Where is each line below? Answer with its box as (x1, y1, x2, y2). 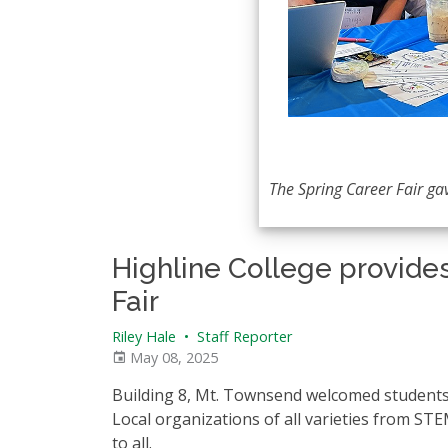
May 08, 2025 (126, 348, 218, 367)
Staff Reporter (193, 327, 292, 346)
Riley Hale (112, 327, 176, 346)
